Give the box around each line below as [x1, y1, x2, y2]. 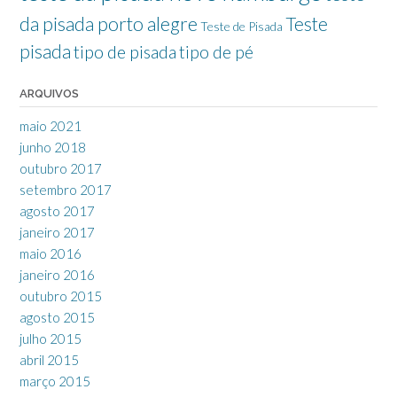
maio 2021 [19, 118, 82, 135]
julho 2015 [19, 331, 82, 347]
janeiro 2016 [19, 267, 95, 284]
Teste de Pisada [200, 19, 283, 35]
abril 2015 [19, 352, 79, 369]
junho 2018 [19, 139, 86, 156]
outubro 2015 [19, 288, 102, 305]
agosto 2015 [19, 309, 95, 326]
